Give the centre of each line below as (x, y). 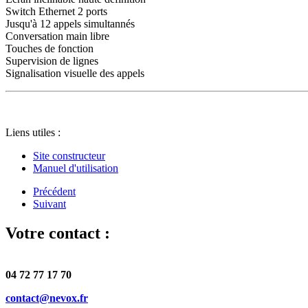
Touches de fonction (49, 48)
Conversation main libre (57, 36)
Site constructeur (69, 155)
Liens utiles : (33, 132)
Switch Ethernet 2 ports (56, 11)
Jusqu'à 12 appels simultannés (70, 23)
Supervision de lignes (52, 60)
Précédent (54, 191)
